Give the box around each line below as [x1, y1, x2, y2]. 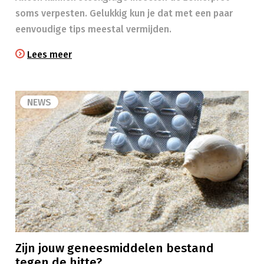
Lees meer [27, 49, 72, 60]
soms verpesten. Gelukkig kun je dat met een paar [15, 8, 233, 19]
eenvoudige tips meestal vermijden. [15, 24, 171, 35]
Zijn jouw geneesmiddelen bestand [15, 241, 214, 256]
